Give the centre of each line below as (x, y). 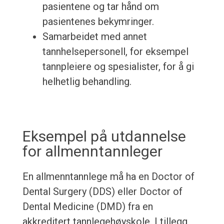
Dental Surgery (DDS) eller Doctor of (102, 192)
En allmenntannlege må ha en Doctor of (108, 177)
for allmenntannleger (92, 151)
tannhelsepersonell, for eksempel (115, 52)
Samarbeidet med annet (94, 37)
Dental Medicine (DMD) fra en (87, 207)
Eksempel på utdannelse (104, 136)
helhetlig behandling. (87, 82)
